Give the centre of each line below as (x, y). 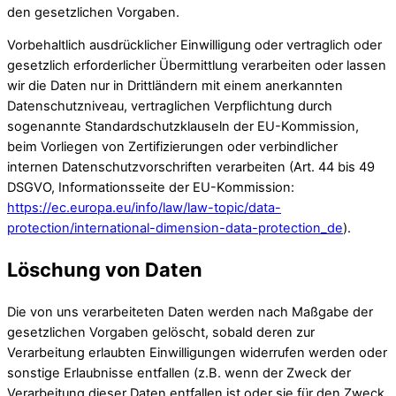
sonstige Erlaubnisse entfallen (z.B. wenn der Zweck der (179, 373)
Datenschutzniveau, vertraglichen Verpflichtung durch (170, 107)
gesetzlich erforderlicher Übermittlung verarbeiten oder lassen (197, 66)
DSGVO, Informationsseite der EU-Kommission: (151, 188)
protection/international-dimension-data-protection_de (175, 228)
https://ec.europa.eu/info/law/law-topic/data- (144, 208)
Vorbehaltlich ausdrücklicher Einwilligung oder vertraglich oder (194, 46)
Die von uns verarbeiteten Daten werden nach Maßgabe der (190, 312)
